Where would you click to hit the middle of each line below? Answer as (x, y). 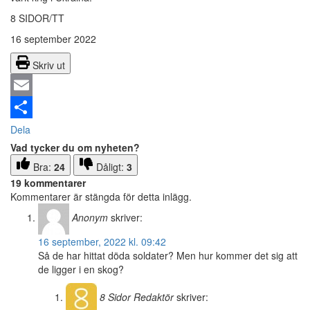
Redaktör (154, 297)
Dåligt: (111, 167)
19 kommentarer (48, 183)
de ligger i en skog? (81, 270)
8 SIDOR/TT (37, 18)
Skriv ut (49, 65)
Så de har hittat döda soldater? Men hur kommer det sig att (168, 256)
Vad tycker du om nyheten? (75, 148)
